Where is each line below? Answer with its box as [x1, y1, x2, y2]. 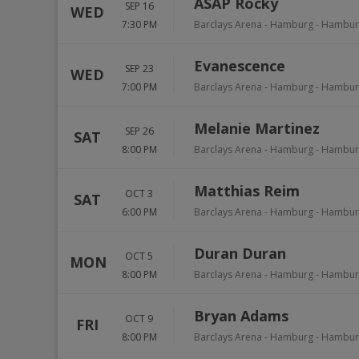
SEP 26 [124, 123, 154, 138]
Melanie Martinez [194, 119, 320, 138]
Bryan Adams [194, 306, 288, 325]
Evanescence [194, 56, 285, 75]
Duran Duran [194, 244, 286, 263]
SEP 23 [124, 61, 154, 75]
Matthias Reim [194, 181, 300, 200]
